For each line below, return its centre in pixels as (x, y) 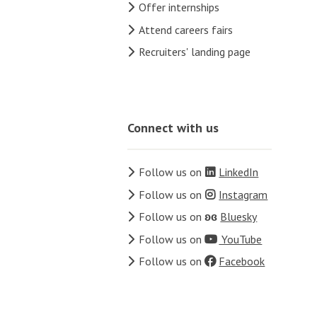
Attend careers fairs (186, 29)
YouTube (241, 239)
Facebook (242, 261)
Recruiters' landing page (195, 52)
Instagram (243, 194)
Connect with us (173, 128)
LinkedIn (239, 172)
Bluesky (239, 217)
